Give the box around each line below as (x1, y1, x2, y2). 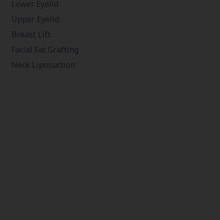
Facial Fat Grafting (11, 44, 79, 55)
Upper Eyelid (11, 14, 59, 25)
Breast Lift (11, 29, 51, 40)
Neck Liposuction (11, 59, 76, 71)
